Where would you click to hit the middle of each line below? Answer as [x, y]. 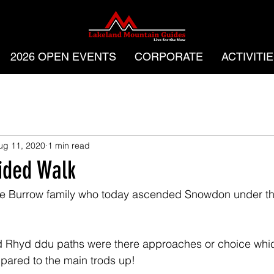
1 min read [69, 145]
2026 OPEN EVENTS [63, 57]
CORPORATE [168, 57]
